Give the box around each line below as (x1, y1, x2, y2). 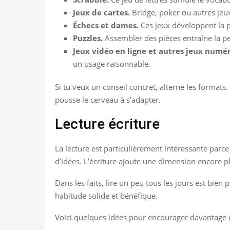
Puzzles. (73, 32, 103, 43)
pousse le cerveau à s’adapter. (55, 94, 161, 105)
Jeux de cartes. (73, 7, 130, 17)
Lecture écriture (55, 115, 160, 132)
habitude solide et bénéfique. (55, 190, 158, 201)
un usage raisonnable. (73, 58, 150, 69)
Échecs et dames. (73, 20, 139, 30)
